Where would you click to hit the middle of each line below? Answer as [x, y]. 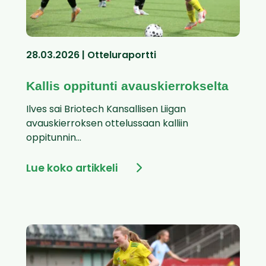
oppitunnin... [54, 139]
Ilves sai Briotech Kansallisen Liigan [106, 110]
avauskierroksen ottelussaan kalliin [107, 124]
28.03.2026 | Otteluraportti [91, 56]
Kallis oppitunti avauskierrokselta [127, 86]
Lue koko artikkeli [72, 169]
